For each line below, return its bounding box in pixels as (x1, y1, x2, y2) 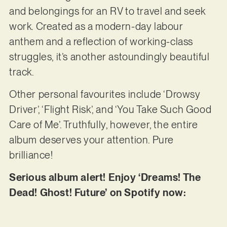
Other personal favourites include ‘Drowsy (9, 88, 201, 100)
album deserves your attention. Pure (9, 133, 174, 146)
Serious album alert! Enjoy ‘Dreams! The (9, 171, 201, 184)
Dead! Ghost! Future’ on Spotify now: (9, 186, 186, 199)
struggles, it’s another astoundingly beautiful (9, 50, 210, 63)
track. (9, 65, 34, 78)
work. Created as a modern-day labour (9, 20, 183, 32)
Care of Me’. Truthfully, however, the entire (9, 118, 198, 131)
